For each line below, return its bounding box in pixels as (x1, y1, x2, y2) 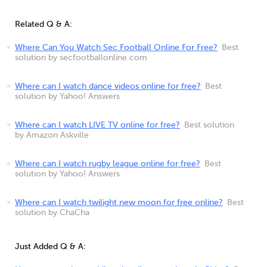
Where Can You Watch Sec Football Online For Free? (15, 44, 218, 52)
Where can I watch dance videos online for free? (15, 82, 201, 91)
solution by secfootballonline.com (15, 54, 147, 62)
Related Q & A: (15, 20, 72, 29)
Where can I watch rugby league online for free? (15, 160, 200, 168)
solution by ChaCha (15, 209, 89, 217)
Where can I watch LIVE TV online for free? (15, 121, 180, 129)
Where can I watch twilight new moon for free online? (15, 198, 223, 207)
